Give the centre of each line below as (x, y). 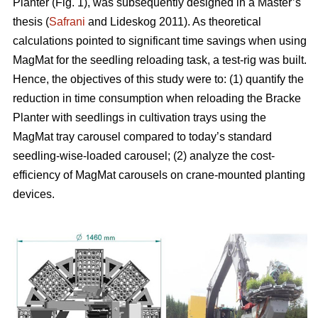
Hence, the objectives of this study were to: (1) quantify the (158, 79)
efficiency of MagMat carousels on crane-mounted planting (159, 175)
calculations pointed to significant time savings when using (160, 41)
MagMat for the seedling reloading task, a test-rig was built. (160, 60)
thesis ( (31, 22)
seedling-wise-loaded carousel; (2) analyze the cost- (144, 156)
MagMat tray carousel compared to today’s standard (142, 137)
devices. (34, 194)
